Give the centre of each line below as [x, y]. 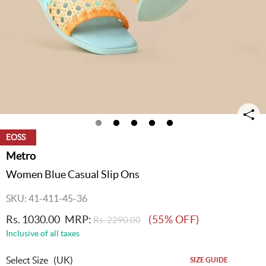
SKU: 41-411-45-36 [47, 198]
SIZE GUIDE [209, 260]
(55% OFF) [174, 219]
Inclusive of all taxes [43, 233]
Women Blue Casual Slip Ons [73, 174]
